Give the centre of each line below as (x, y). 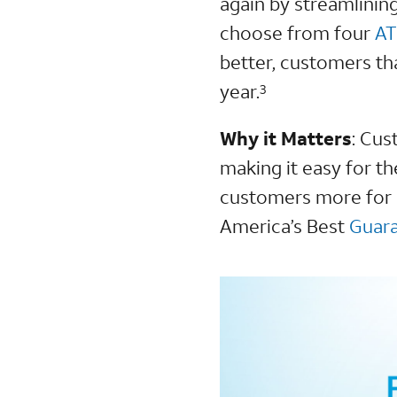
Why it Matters (286, 138)
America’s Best (285, 226)
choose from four (298, 32)
